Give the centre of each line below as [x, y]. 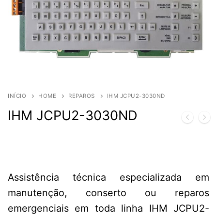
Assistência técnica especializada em [108, 177]
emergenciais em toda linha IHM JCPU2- [108, 208]
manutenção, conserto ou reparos [108, 193]
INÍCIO [17, 96]
